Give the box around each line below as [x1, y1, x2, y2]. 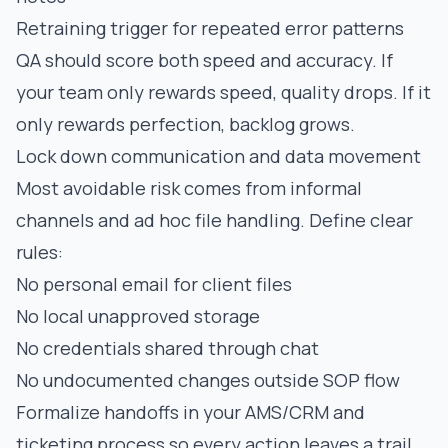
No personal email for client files [16, 272, 292, 296]
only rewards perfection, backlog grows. [16, 112, 355, 136]
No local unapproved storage [16, 304, 260, 328]
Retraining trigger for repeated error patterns [16, 16, 404, 40]
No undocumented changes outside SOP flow [16, 368, 400, 392]
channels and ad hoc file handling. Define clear [16, 208, 413, 232]
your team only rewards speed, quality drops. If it [16, 80, 431, 104]
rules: [16, 240, 63, 264]
